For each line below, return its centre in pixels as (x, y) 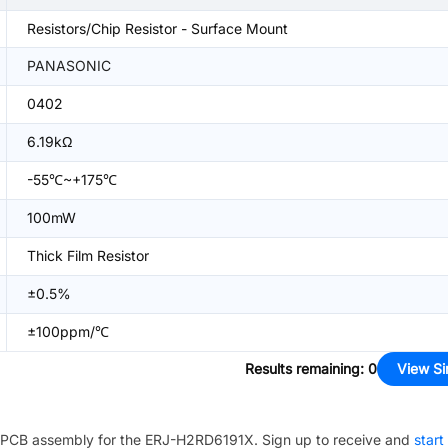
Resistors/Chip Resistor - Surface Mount (157, 28)
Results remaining (302, 368)
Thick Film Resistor (88, 255)
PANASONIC (69, 65)
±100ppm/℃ (68, 331)
